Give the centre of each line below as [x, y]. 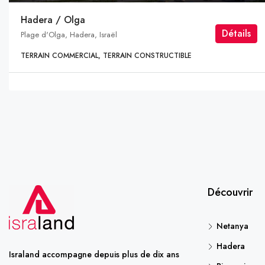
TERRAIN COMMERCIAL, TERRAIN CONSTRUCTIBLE [106, 56]
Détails [237, 34]
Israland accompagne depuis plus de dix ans [94, 255]
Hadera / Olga [53, 20]
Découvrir [230, 193]
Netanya [232, 226]
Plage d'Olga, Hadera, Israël [69, 35]
